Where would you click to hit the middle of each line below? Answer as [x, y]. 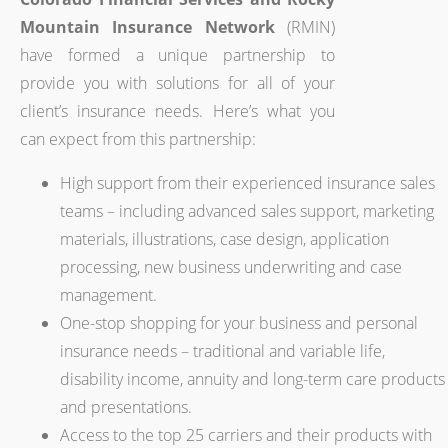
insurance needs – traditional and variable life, [222, 351]
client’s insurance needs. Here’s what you [177, 111]
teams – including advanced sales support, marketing [247, 211]
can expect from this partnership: [138, 139]
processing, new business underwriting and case [231, 267]
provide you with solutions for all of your [177, 83]
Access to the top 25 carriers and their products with [246, 435]
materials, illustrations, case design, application [224, 239]
